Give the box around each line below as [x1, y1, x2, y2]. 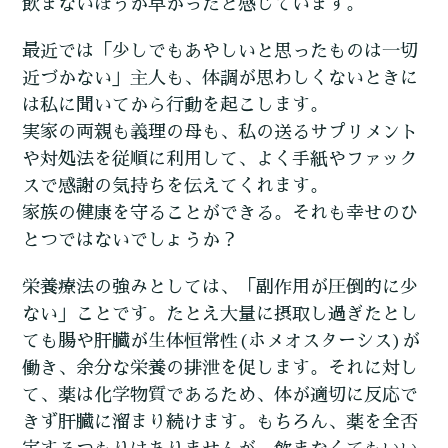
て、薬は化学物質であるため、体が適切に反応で [22, 386, 419, 405]
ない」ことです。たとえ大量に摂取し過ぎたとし [22, 305, 419, 324]
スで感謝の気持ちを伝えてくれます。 [22, 177, 329, 196]
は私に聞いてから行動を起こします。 [22, 96, 329, 115]
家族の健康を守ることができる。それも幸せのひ [22, 204, 419, 223]
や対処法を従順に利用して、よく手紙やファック [22, 150, 419, 169]
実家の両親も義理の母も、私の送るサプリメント [22, 123, 419, 142]
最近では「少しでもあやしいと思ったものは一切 [22, 42, 419, 61]
